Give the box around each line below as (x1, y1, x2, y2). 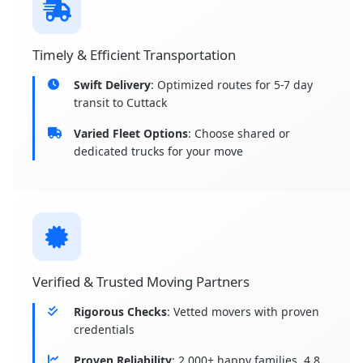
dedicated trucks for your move (74, 143, 243, 160)
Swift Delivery (74, 77, 151, 93)
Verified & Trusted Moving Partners (32, 272, 250, 292)
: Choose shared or (188, 126, 290, 142)
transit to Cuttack (74, 95, 167, 111)
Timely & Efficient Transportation (32, 45, 236, 65)
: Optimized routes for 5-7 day (151, 77, 313, 93)
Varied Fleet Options (74, 126, 188, 142)
